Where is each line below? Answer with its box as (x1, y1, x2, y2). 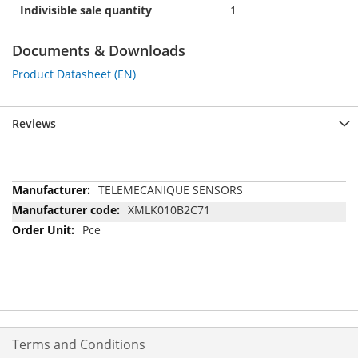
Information (11, 197, 74, 213)
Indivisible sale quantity (20, 2, 152, 18)
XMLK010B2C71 (128, 201, 210, 217)
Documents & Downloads (12, 40, 185, 60)
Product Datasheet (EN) (12, 66, 136, 82)
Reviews (12, 115, 56, 131)
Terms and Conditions (12, 336, 145, 354)
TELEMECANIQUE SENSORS (98, 181, 243, 197)
